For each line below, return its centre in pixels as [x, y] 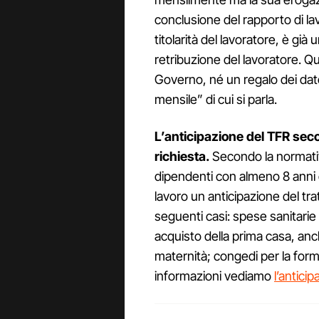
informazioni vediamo [214, 276]
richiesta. [182, 157]
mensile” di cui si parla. [216, 100]
